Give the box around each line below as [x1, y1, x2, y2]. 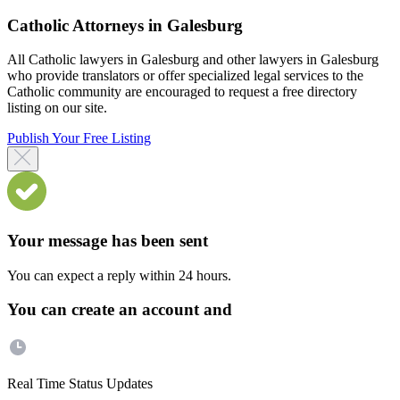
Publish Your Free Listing [7, 130, 151, 146]
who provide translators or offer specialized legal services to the [7, 68, 363, 84]
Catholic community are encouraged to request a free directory [7, 84, 357, 100]
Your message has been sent [7, 230, 208, 250]
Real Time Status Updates [7, 376, 153, 392]
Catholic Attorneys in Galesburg [7, 15, 243, 35]
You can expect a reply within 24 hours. [7, 267, 231, 283]
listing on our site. [7, 100, 107, 116]
